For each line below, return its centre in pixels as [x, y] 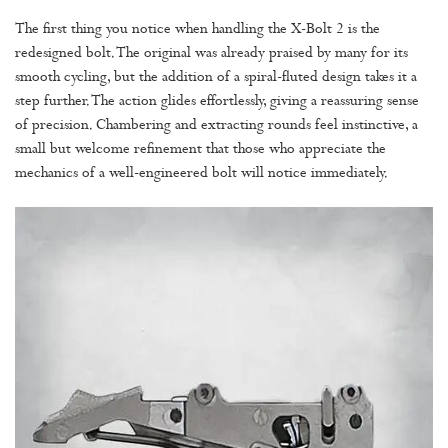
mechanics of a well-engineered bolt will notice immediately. [201, 174]
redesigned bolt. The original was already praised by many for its [211, 54]
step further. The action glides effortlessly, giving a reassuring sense [217, 102]
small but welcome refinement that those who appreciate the [200, 150]
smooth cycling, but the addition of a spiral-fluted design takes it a [216, 78]
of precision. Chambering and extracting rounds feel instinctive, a [216, 126]
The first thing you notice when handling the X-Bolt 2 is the [197, 30]
